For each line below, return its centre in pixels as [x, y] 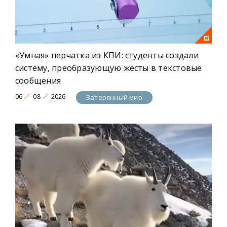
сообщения [38, 80]
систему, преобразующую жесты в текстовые [109, 68]
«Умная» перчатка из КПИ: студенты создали [107, 55]
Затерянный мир [114, 98]
